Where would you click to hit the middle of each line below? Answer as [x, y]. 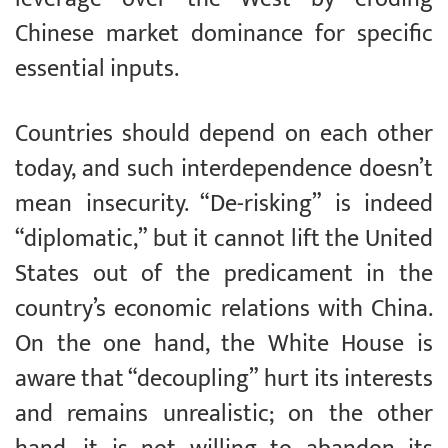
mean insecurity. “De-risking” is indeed [224, 204]
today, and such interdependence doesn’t [224, 169]
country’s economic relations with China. [224, 309]
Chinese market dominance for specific [224, 34]
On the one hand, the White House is [224, 344]
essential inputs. [97, 69]
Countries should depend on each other [224, 134]
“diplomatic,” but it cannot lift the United [224, 239]
